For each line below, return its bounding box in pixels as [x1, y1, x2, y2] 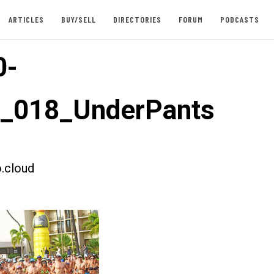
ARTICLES [8, 14, 44, 24]
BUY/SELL [61, 14, 96, 24]
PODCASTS [220, 14, 259, 24]
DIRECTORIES [113, 14, 161, 24]
